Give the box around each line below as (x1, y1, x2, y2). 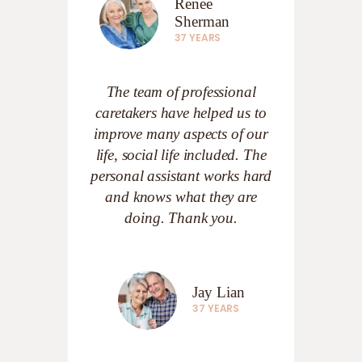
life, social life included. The (95, 145, 267, 163)
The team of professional (106, 82, 256, 100)
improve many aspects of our (94, 124, 268, 142)
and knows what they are (105, 187, 257, 205)
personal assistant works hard (90, 166, 272, 184)
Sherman (174, 12, 229, 30)
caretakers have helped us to (95, 103, 267, 121)
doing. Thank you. (124, 208, 238, 226)
